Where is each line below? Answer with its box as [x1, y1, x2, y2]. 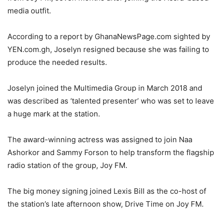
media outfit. [7, 6, 51, 16]
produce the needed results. [7, 57, 107, 67]
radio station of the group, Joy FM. [7, 161, 127, 170]
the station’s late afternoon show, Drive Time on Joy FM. [7, 199, 204, 209]
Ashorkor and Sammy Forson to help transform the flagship [7, 148, 214, 158]
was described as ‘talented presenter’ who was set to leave [7, 96, 214, 106]
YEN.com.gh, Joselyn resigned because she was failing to [7, 45, 209, 55]
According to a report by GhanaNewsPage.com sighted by [7, 32, 210, 42]
